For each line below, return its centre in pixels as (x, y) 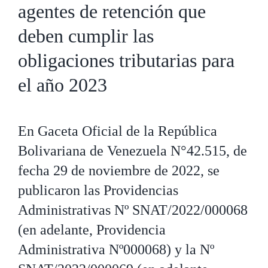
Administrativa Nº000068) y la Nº (116, 249)
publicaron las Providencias (98, 190)
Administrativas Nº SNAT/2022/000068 (133, 210)
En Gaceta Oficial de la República (118, 131)
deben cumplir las (86, 36)
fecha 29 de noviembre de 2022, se (119, 170)
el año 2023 (63, 85)
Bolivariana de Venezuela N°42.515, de (133, 151)
